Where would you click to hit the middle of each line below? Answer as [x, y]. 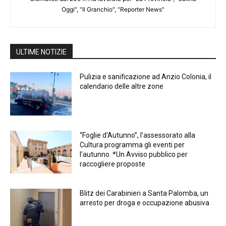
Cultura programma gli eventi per [132, 145]
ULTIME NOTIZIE [41, 52]
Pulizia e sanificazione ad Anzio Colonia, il [146, 77]
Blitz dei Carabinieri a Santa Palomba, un [144, 193]
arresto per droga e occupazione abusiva [145, 203]
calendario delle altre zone [122, 87]
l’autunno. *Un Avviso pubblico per [134, 154]
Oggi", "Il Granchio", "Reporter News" [113, 10]
